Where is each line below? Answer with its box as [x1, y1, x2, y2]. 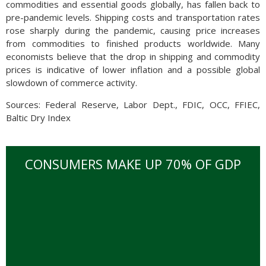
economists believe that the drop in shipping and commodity [6, 50, 260, 63]
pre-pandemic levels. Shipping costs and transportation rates [6, 11, 260, 24]
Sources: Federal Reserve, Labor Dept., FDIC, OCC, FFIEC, [6, 99, 260, 111]
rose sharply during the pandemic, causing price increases [6, 24, 260, 37]
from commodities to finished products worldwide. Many [6, 37, 260, 50]
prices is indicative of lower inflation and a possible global [6, 64, 260, 76]
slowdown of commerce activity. [6, 77, 137, 89]
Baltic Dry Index [6, 112, 71, 124]
